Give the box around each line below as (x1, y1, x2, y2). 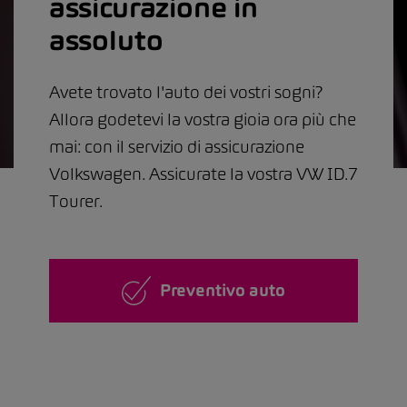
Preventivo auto (160, 279, 285, 301)
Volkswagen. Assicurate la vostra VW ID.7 (49, 163, 358, 184)
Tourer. (49, 190, 103, 212)
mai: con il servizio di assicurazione (49, 135, 304, 157)
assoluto (49, 23, 164, 56)
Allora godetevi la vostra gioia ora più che (49, 108, 356, 130)
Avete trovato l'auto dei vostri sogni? (49, 81, 323, 103)
